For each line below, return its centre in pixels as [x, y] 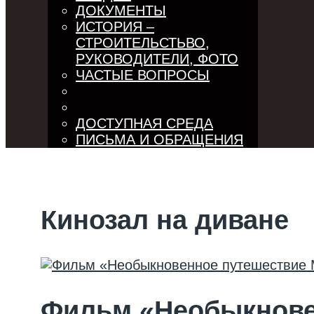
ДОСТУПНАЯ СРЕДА [144, 123]
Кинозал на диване [165, 220]
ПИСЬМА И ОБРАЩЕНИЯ [159, 139]
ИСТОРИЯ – [115, 27]
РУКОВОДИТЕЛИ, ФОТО [157, 59]
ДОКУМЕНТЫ [121, 11]
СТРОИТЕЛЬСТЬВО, [143, 43]
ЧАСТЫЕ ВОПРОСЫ [143, 75]
